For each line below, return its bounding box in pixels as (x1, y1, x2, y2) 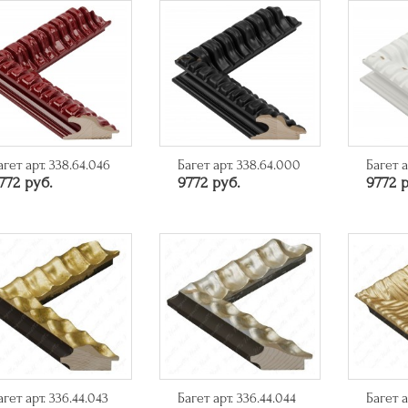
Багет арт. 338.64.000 (178, 156, 301, 173)
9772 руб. (178, 173, 241, 191)
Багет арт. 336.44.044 (178, 389, 297, 406)
